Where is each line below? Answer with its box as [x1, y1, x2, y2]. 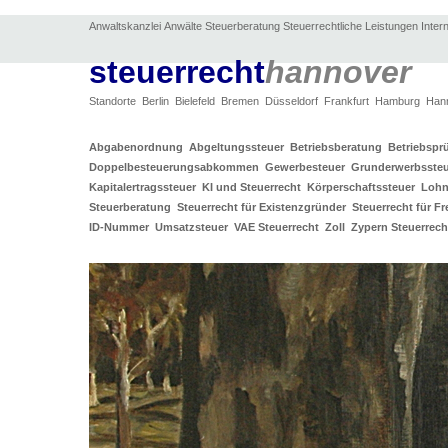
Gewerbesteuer [264, 161, 351, 173]
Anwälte [163, 20, 202, 32]
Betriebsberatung [289, 141, 388, 153]
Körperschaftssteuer [306, 181, 421, 193]
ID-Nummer [88, 221, 155, 233]
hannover [264, 54, 411, 90]
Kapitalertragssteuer [88, 181, 202, 193]
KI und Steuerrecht [201, 181, 307, 193]
